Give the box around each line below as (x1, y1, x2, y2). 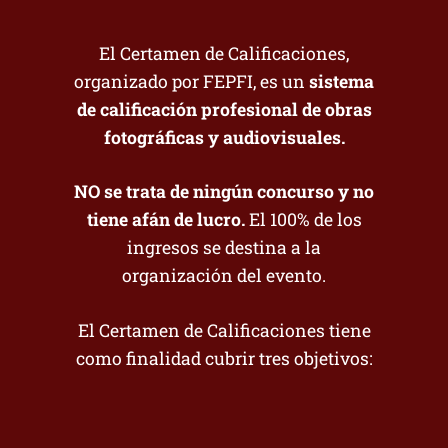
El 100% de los (244, 208, 362, 232)
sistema (309, 69, 374, 93)
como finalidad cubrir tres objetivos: (75, 346, 373, 370)
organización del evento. (122, 264, 326, 288)
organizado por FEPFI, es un (74, 69, 309, 93)
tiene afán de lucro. (86, 208, 245, 232)
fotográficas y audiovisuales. (103, 125, 345, 149)
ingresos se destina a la (127, 236, 321, 260)
